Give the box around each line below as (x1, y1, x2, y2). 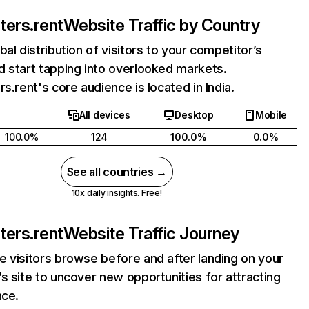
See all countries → (66, 165, 167, 179)
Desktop (175, 109, 214, 121)
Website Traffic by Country (63, 15, 260, 35)
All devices (79, 109, 130, 121)
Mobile (255, 109, 288, 121)
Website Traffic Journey (63, 223, 239, 243)
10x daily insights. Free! (71, 188, 162, 198)
